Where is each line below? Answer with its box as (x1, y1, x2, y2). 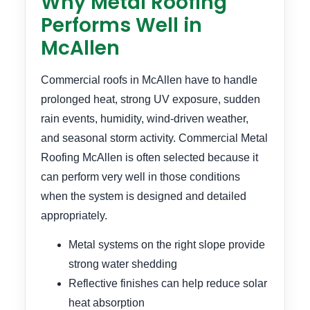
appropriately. (41, 209, 107, 221)
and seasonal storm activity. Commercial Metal (41, 131, 268, 144)
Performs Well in (41, 11, 202, 39)
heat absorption (69, 296, 145, 309)
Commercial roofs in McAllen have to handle (41, 73, 257, 86)
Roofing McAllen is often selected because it (41, 151, 258, 163)
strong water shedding (69, 257, 177, 270)
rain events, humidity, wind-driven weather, (41, 112, 248, 125)
